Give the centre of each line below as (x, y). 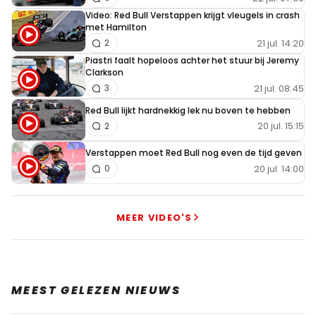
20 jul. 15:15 (281, 126)
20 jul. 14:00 (279, 169)
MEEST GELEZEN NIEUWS (96, 290)
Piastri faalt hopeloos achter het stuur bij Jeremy (192, 61)
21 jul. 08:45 (279, 88)
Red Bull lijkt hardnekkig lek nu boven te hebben (188, 110)
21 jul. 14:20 (280, 43)
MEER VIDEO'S (154, 217)
